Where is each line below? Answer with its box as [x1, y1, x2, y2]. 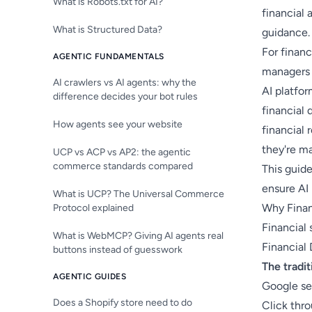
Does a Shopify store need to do [53, 297, 192, 309]
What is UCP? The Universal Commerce [53, 188, 224, 200]
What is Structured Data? [53, 24, 162, 36]
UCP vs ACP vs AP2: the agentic [53, 146, 191, 158]
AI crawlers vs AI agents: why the [53, 77, 196, 88]
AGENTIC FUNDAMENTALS [53, 52, 164, 61]
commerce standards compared [53, 160, 193, 172]
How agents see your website [53, 118, 182, 130]
